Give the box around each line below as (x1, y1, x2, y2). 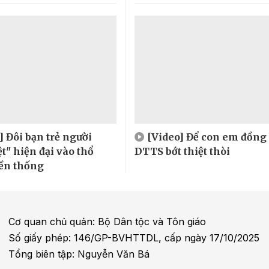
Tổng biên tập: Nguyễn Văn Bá (8, 247, 150, 260)
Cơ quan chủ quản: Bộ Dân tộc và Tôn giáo (8, 215, 207, 228)
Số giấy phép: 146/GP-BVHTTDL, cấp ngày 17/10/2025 (8, 231, 260, 244)
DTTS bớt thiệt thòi (134, 145, 230, 157)
